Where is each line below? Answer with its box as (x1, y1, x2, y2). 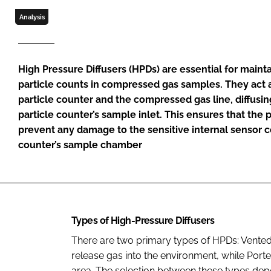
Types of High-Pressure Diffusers (71, 215, 215, 226)
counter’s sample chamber (18, 139, 142, 151)
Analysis (19, 13, 45, 21)
